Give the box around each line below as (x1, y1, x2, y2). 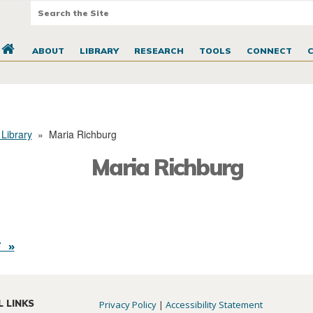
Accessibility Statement (166, 298, 263, 312)
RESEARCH (133, 45, 184, 57)
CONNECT (246, 45, 292, 57)
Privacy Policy (99, 298, 157, 312)
